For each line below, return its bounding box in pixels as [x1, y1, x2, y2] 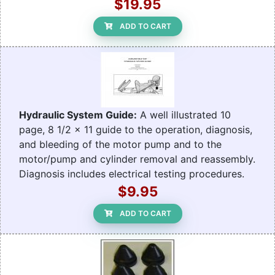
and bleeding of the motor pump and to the [19, 138, 222, 151]
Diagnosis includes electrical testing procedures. [19, 168, 244, 180]
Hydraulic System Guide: [19, 109, 137, 122]
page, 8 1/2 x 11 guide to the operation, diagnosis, [19, 123, 252, 136]
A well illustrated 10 [137, 109, 231, 122]
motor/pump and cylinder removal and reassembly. [19, 153, 255, 166]
